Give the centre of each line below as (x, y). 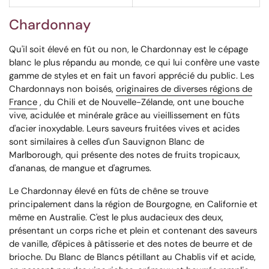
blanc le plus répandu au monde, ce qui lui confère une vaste (134, 63)
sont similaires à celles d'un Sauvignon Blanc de (107, 142)
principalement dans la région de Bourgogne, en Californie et (133, 204)
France (23, 102)
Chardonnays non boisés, (62, 89)
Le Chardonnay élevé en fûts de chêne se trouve (109, 191)
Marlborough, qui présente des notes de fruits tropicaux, (125, 155)
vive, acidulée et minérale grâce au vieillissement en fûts (124, 116)
